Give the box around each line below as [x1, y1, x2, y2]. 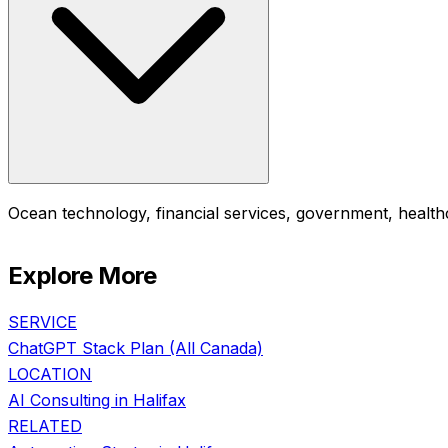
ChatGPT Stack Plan [8, 338, 164, 359]
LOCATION [8, 364, 92, 385]
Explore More [8, 261, 157, 291]
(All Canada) [164, 338, 263, 359]
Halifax [133, 390, 186, 411]
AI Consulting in [8, 390, 133, 411]
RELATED [8, 416, 82, 437]
